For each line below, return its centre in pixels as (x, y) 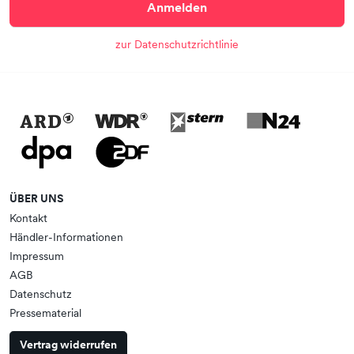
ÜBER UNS (37, 198)
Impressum (37, 256)
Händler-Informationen (66, 237)
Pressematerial (45, 313)
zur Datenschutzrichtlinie (177, 44)
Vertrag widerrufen (68, 345)
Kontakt (28, 218)
